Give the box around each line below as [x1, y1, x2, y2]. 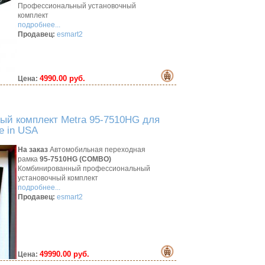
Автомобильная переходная [48, 146, 146, 154]
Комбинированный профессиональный [18, 164, 150, 173]
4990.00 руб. [40, 74, 85, 83]
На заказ [18, 146, 48, 154]
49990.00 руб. [40, 250, 89, 258]
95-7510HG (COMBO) [40, 155, 111, 163]
